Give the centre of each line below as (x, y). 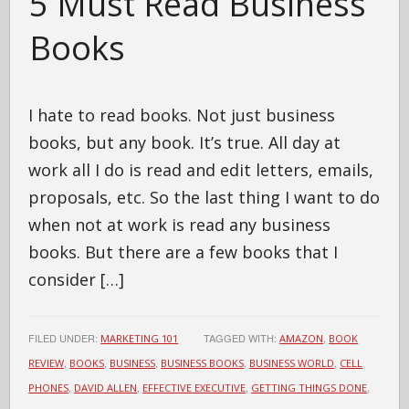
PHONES (49, 388)
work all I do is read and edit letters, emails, (201, 170)
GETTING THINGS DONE (309, 388)
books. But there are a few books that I (184, 252)
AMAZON (302, 338)
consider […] (77, 279)
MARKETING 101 (140, 338)
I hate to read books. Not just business (182, 115)
